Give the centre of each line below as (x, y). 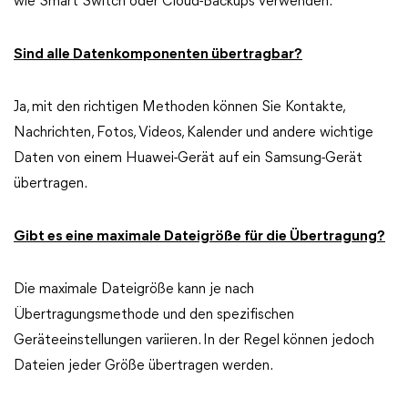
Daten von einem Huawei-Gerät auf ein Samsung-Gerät (188, 158)
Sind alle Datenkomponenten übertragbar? (158, 55)
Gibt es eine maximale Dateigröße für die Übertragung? (199, 237)
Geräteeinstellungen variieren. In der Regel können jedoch (194, 341)
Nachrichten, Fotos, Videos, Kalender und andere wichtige (194, 133)
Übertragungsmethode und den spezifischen (154, 315)
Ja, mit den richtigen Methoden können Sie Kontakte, (179, 107)
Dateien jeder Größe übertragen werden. (143, 366)
